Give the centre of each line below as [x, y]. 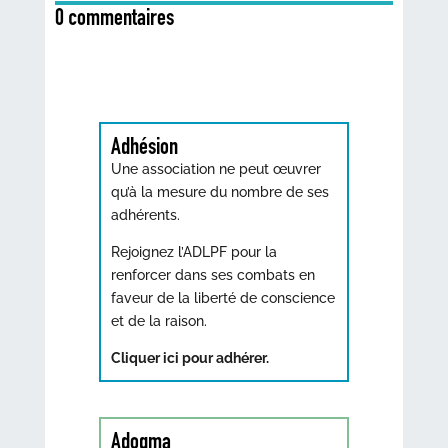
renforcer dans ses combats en [212, 274]
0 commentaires [114, 16]
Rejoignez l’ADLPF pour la [193, 251]
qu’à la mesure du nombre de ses [219, 191]
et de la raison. [158, 320]
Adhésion [144, 145]
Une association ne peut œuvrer [215, 168]
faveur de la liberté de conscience [222, 297]
